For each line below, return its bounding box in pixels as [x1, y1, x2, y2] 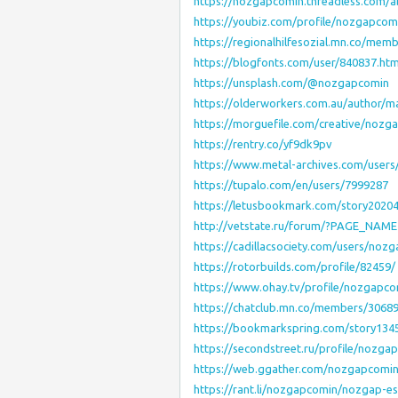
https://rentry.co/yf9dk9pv [194, 138, 332, 150]
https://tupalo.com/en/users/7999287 [194, 179, 388, 191]
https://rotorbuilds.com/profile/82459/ [194, 260, 395, 273]
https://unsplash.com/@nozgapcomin [194, 76, 389, 89]
